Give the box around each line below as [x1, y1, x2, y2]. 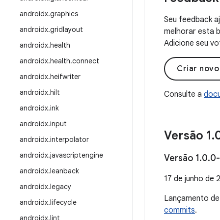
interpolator [50, 135, 89, 144]
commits [164, 205, 195, 215]
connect [72, 56, 99, 65]
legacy [50, 182, 71, 191]
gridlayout [50, 25, 83, 34]
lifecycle [50, 198, 77, 207]
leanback [50, 166, 79, 175]
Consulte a [164, 89, 204, 99]
